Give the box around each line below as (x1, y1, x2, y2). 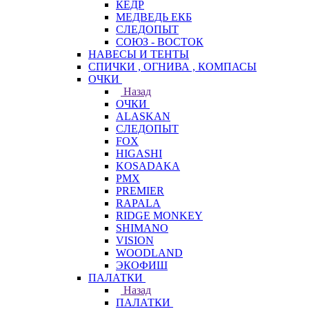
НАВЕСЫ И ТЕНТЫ (88, 48, 189, 60)
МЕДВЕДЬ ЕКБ (116, 11, 192, 23)
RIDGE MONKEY (116, 210, 203, 221)
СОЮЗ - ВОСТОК (116, 36, 203, 48)
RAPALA (116, 197, 161, 209)
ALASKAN (116, 110, 170, 122)
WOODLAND (116, 247, 183, 259)
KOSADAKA (116, 160, 180, 172)
